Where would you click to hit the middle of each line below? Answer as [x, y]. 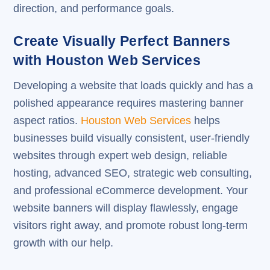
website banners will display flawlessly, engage [126, 208]
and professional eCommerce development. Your [131, 190]
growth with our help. [64, 243]
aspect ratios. [47, 120]
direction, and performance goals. [94, 9]
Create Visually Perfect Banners [122, 41]
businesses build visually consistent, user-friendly [132, 138]
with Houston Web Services [107, 61]
